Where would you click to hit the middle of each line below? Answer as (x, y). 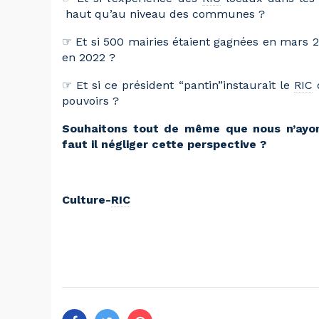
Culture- (87, 199)
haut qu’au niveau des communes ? (163, 14)
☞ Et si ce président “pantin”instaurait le (178, 85)
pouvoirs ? (90, 100)
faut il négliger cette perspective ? (164, 144)
